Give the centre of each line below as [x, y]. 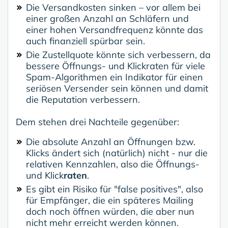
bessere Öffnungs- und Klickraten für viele [116, 66]
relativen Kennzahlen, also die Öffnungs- [113, 164]
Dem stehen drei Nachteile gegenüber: [97, 122]
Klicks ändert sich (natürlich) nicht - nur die [117, 153]
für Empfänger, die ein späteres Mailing [110, 201]
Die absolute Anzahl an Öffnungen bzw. [111, 142]
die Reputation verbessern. [83, 100]
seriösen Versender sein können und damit [117, 89]
